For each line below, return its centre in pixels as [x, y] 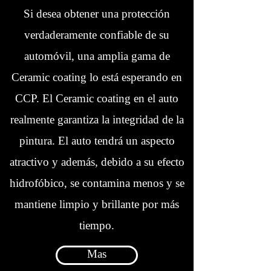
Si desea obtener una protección [97, 15]
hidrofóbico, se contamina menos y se [97, 184]
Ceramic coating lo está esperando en [97, 78]
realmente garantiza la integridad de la [97, 120]
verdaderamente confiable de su [97, 36]
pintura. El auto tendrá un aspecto [97, 142]
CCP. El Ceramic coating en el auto [97, 99]
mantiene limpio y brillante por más [97, 205]
